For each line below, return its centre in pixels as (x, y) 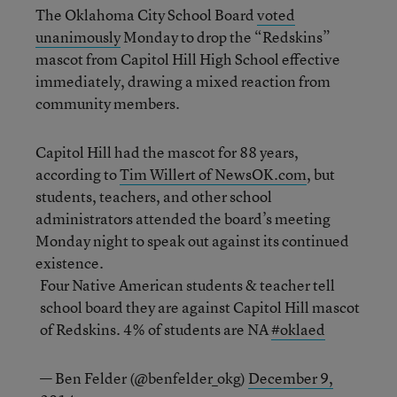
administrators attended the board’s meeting (183, 218)
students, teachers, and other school (154, 196)
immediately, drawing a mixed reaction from (183, 81)
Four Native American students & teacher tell (187, 285)
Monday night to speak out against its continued (192, 241)
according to (78, 174)
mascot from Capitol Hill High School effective (188, 59)
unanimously (78, 37)
